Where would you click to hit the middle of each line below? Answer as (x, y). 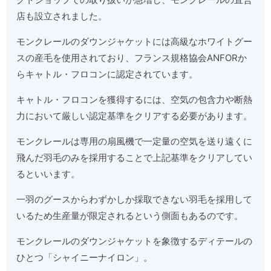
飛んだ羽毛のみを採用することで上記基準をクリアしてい (135, 157)
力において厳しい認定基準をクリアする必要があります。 (135, 116)
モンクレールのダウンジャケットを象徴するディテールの (135, 241)
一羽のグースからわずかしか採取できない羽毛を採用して (135, 199)
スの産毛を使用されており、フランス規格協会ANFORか (132, 57)
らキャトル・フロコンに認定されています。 (107, 74)
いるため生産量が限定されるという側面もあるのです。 (130, 215)
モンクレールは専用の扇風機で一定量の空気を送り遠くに (135, 141)
